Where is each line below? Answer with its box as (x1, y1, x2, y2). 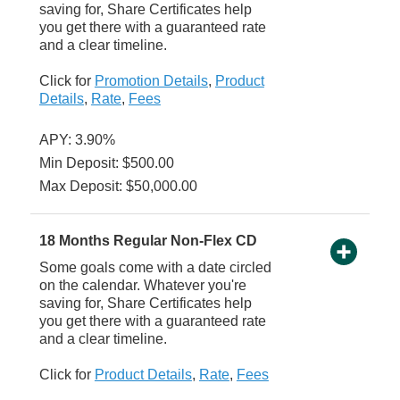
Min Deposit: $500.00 (38, 155, 174, 171)
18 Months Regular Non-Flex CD (38, 233, 257, 249)
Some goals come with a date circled (38, 260, 271, 276)
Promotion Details (94, 73, 208, 89)
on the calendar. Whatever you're (38, 278, 246, 294)
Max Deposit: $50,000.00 (38, 179, 197, 195)
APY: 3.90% (38, 132, 115, 148)
